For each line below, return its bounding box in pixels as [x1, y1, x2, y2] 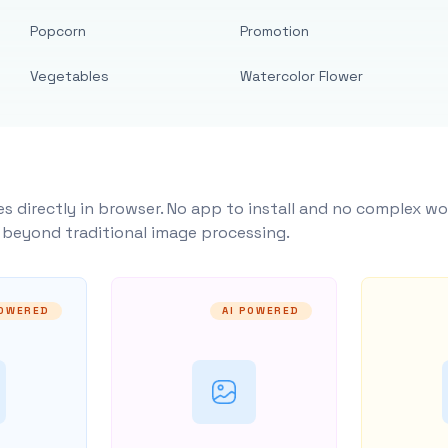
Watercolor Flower [239, 67, 363, 85]
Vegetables [30, 67, 110, 85]
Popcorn [30, 22, 87, 40]
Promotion [239, 22, 309, 40]
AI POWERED [222, 304, 301, 317]
